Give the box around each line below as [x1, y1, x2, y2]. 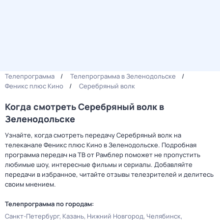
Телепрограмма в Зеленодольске [70, 72, 176, 81]
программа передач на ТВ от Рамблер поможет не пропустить [5, 150, 200, 159]
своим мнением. [5, 180, 56, 189]
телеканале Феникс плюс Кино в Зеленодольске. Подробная [5, 140, 196, 149]
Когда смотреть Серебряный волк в [5, 101, 164, 112]
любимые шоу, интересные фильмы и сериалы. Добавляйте [5, 160, 192, 169]
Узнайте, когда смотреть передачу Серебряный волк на [5, 131, 181, 139]
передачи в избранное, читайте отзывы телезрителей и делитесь [5, 170, 214, 179]
